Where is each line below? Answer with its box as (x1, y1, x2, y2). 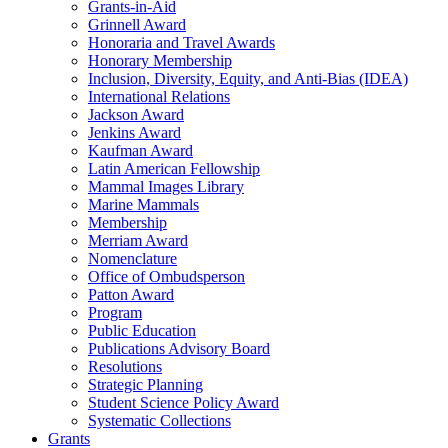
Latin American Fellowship (88, 160, 260, 177)
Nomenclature (88, 250, 177, 267)
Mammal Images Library (88, 178, 244, 195)
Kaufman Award (88, 142, 193, 159)
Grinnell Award (88, 16, 186, 33)
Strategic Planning (88, 376, 203, 393)
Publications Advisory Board (88, 340, 270, 357)
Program (88, 304, 142, 321)
